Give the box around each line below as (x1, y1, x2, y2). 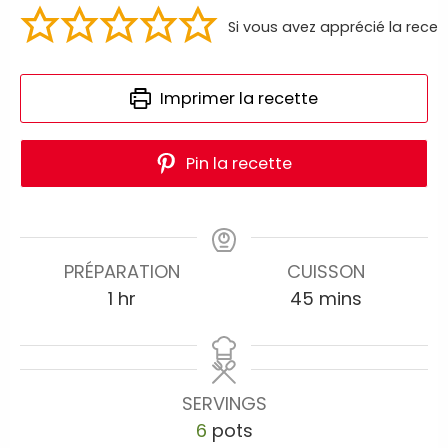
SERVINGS (181, 391, 267, 417)
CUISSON (287, 259, 365, 285)
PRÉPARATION (64, 259, 180, 285)
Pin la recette (182, 152, 293, 176)
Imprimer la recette (156, 87, 319, 111)
